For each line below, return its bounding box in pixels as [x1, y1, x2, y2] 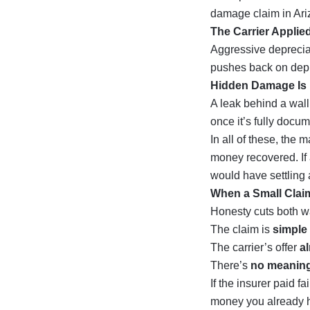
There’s [210, 259, 250, 271]
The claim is [210, 224, 273, 235]
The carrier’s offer [210, 241, 300, 253]
